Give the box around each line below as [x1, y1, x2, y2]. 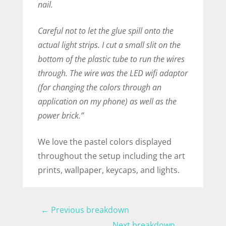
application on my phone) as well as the [37, 96, 177, 107]
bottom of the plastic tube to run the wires [37, 53, 185, 65]
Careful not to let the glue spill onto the [37, 25, 174, 37]
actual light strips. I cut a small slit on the [37, 39, 181, 51]
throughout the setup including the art [37, 150, 185, 162]
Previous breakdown [50, 204, 129, 216]
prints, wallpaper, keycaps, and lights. [37, 164, 184, 176]
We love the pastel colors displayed [37, 136, 172, 148]
